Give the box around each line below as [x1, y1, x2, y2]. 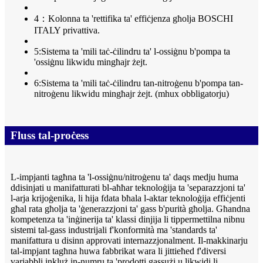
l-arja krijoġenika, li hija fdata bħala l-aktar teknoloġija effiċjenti [11, 193, 245, 204]
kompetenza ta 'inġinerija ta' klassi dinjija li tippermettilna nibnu [11, 214, 245, 225]
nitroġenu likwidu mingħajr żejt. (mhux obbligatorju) [34, 89, 229, 99]
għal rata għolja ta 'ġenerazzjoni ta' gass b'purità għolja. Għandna [11, 204, 250, 214]
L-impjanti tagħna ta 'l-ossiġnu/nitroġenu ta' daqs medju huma [11, 172, 238, 183]
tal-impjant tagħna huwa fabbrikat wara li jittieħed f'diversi [11, 246, 226, 257]
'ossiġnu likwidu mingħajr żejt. [34, 57, 147, 68]
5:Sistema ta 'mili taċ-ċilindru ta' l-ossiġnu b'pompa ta [34, 46, 230, 57]
